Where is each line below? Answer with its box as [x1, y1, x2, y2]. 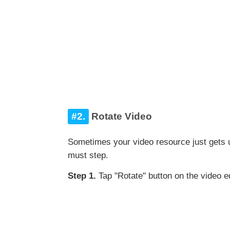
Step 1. [68, 171, 96, 181]
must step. [68, 150, 108, 161]
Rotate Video [89, 111, 152, 122]
